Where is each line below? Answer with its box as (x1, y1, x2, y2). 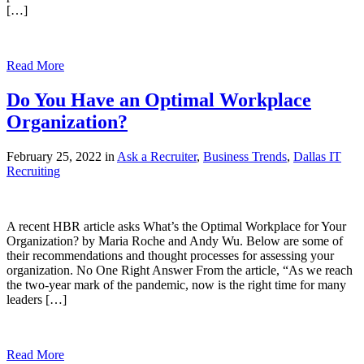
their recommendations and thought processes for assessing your (6, 248, 334, 262)
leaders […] (6, 292, 67, 306)
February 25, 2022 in (6, 149, 117, 163)
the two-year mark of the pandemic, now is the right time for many (6, 277, 346, 292)
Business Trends (203, 149, 287, 163)
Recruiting (6, 163, 60, 178)
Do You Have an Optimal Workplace (6, 89, 311, 110)
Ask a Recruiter (117, 149, 197, 163)
